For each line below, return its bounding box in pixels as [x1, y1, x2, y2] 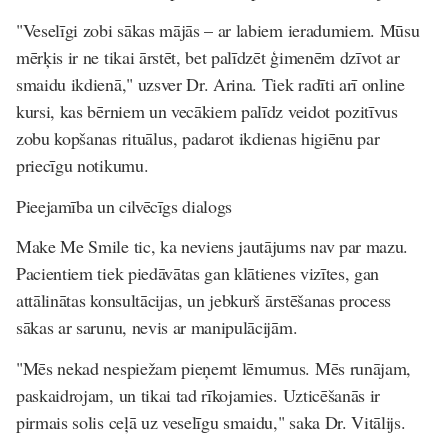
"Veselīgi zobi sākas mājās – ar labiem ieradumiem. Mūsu [16, 18, 420, 42]
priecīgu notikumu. [16, 153, 149, 177]
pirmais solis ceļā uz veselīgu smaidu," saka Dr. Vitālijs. [16, 409, 406, 434]
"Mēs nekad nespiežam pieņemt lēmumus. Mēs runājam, [16, 355, 411, 380]
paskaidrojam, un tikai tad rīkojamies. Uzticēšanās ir [16, 382, 381, 407]
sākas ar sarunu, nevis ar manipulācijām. [16, 315, 298, 339]
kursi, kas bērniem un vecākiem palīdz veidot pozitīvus [16, 99, 398, 123]
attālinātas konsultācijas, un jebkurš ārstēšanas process [16, 288, 392, 312]
